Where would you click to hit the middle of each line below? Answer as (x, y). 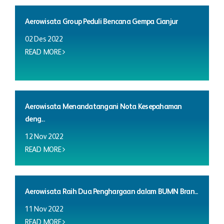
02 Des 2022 (44, 39)
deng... (35, 119)
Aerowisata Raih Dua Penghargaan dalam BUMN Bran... (111, 191)
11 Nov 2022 (44, 209)
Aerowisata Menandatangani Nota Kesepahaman (103, 106)
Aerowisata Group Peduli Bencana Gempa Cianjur (101, 21)
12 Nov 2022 (44, 136)
